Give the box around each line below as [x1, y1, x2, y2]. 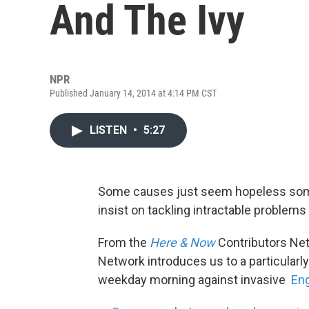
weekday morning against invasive [98, 272, 291, 287]
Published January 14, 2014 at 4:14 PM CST [50, 88, 217, 99]
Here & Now [150, 235, 215, 250]
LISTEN [90, 123, 130, 137]
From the [98, 235, 150, 250]
